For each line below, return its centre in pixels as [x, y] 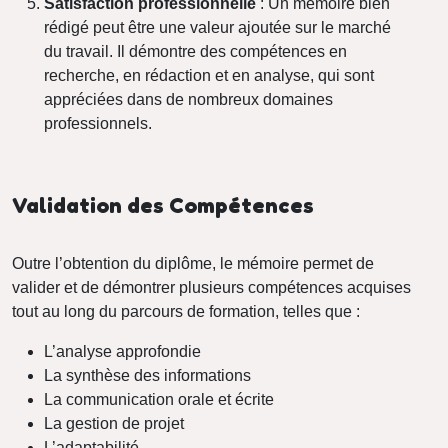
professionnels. [98, 123]
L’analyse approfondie [122, 351]
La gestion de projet [114, 423]
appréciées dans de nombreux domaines [188, 99]
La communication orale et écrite [159, 399]
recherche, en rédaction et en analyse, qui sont [209, 75]
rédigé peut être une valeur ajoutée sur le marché [217, 27]
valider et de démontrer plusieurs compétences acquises [211, 287]
